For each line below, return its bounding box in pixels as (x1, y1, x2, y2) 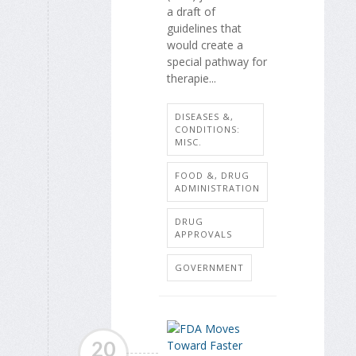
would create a (167, 37, 243, 52)
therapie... (167, 70, 216, 86)
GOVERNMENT (175, 261, 244, 273)
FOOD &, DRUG (175, 168, 250, 181)
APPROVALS (175, 227, 232, 240)
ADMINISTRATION (175, 181, 260, 194)
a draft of (167, 3, 215, 19)
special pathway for (167, 53, 267, 69)
